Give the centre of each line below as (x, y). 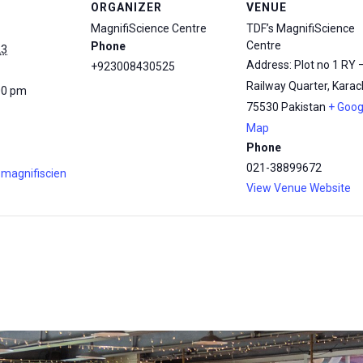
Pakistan (303, 107)
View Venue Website (299, 188)
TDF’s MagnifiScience (301, 28)
